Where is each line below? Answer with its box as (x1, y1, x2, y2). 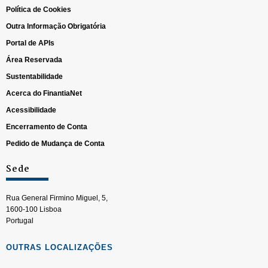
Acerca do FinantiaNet (6, 89, 82, 98)
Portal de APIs (6, 39, 54, 47)
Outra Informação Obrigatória (6, 22, 106, 31)
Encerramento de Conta (6, 123, 87, 131)
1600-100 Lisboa (6, 205, 62, 214)
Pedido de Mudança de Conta (6, 139, 105, 148)
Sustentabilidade (6, 72, 63, 81)
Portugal (6, 217, 33, 225)
